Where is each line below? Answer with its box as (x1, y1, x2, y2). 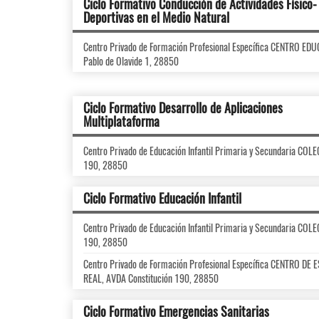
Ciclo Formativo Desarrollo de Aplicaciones (83, 98, 283, 117)
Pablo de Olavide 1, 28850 (83, 53, 179, 68)
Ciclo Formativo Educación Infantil (83, 189, 241, 207)
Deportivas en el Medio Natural (83, 8, 229, 26)
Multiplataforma (83, 112, 159, 130)
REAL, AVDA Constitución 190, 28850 (83, 271, 219, 286)
